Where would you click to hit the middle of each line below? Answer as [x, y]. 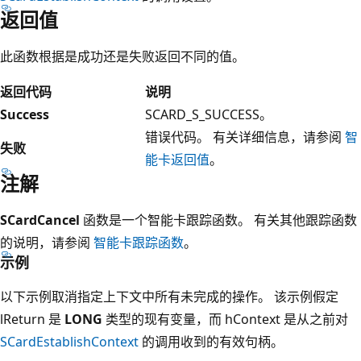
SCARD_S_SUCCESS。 [209, 114]
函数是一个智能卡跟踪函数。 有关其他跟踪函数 [218, 220]
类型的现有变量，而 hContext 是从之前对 [225, 319]
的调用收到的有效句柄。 [211, 341]
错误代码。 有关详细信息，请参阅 [245, 137]
